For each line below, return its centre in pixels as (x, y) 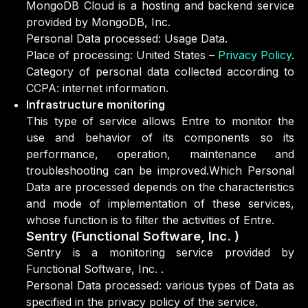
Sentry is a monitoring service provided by (160, 252)
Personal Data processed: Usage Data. (127, 38)
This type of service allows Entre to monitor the (160, 121)
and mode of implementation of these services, (160, 203)
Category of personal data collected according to (160, 71)
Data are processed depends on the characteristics (160, 187)
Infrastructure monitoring (96, 104)
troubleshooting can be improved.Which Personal (160, 170)
